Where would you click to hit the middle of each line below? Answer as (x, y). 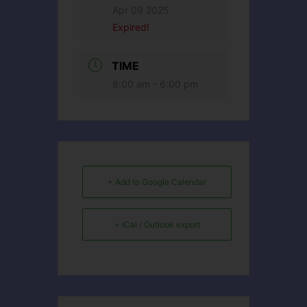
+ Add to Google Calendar (157, 182)
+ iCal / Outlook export (157, 225)
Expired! (131, 27)
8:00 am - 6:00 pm (155, 84)
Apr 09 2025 (141, 10)
